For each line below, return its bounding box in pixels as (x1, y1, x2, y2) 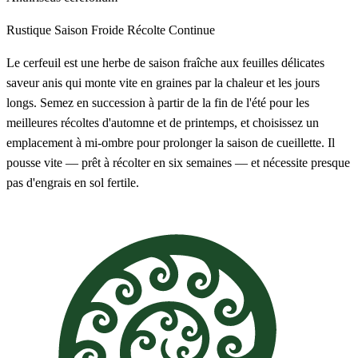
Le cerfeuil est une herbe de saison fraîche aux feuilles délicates (6, 55, 324, 70)
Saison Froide (54, 22, 124, 37)
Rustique (6, 22, 51, 37)
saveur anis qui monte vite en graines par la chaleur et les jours (6, 75, 320, 89)
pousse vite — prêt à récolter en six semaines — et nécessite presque (6, 155, 350, 169)
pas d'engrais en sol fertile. (6, 175, 139, 189)
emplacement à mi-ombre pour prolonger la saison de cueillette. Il (6, 135, 335, 149)
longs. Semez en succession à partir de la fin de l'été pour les (6, 95, 309, 109)
